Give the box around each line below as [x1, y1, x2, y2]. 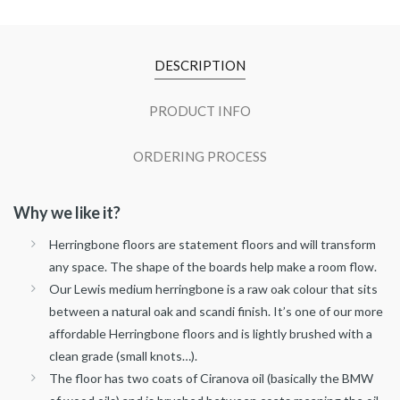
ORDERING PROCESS [133, 148, 267, 165]
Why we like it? [13, 203, 121, 223]
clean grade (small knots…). [49, 348, 197, 364]
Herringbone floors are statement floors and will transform [49, 237, 376, 253]
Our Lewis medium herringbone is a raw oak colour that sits [49, 281, 378, 297]
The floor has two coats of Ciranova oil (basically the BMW [49, 371, 373, 387]
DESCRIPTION [154, 57, 246, 74]
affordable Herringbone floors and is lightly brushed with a [49, 326, 372, 342]
